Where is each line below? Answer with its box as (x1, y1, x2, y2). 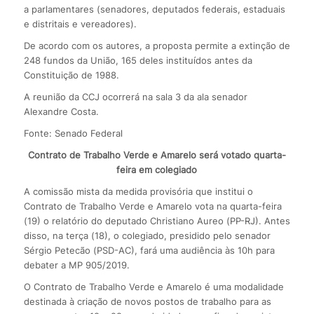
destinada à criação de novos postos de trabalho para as (23, 295, 271, 307)
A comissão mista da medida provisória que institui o (23, 185, 253, 197)
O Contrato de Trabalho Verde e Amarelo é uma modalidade (23, 280, 284, 292)
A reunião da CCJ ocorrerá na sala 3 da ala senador (23, 90, 247, 102)
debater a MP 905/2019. (23, 259, 130, 271)
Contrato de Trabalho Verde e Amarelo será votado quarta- (27, 149, 286, 161)
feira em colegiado (116, 163, 198, 175)
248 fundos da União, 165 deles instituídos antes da (23, 54, 252, 66)
